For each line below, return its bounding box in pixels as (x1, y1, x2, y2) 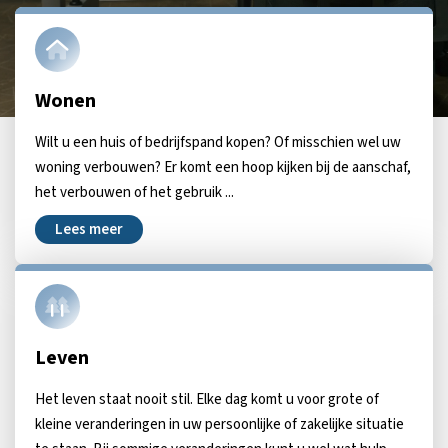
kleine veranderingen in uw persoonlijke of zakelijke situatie (35, 414, 404, 435)
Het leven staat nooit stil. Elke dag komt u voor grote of (35, 389, 379, 410)
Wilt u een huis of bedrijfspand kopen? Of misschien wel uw (35, 132, 401, 153)
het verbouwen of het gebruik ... (35, 182, 234, 203)
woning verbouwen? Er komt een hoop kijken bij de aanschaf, (35, 157, 411, 178)
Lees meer (55, 219, 123, 240)
